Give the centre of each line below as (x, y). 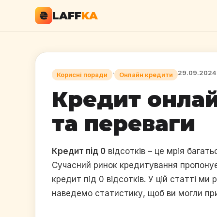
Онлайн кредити (146, 75)
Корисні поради (82, 75)
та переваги (124, 124)
